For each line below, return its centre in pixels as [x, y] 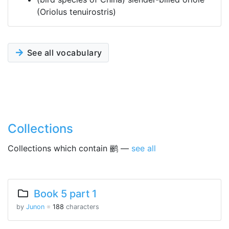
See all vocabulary [63, 53]
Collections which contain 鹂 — [70, 148]
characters [82, 207]
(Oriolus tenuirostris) [76, 12]
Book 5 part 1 [65, 194]
